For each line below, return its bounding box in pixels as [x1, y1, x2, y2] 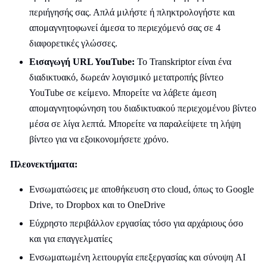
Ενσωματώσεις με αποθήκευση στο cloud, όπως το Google [29, 184, 254, 194]
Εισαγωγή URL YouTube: [29, 57, 135, 67]
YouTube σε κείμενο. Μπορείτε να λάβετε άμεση [29, 88, 216, 98]
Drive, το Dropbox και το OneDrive [29, 200, 165, 210]
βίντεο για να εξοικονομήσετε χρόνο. [29, 134, 169, 144]
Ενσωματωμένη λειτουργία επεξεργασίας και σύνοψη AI [29, 252, 246, 262]
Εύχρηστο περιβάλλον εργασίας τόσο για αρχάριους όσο [29, 218, 243, 228]
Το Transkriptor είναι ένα [135, 57, 231, 67]
